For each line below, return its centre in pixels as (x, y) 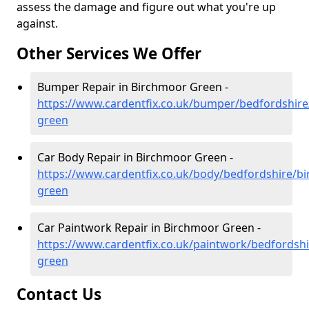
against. (37, 24)
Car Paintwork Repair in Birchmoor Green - (149, 228)
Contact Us (61, 295)
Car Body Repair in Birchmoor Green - (135, 158)
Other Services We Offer (109, 54)
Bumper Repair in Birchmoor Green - (133, 87)
